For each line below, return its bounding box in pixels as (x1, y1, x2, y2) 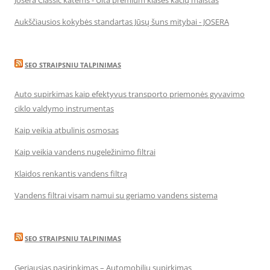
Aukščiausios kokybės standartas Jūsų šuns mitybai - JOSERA (14, 16, 229, 27)
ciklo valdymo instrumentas (14, 103, 114, 114)
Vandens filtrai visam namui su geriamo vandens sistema (14, 190, 218, 201)
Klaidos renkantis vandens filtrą (14, 168, 127, 179)
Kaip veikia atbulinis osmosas (14, 125, 119, 136)
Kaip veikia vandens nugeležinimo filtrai (14, 146, 155, 157)
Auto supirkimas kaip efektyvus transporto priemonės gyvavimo (14, 89, 245, 99)
